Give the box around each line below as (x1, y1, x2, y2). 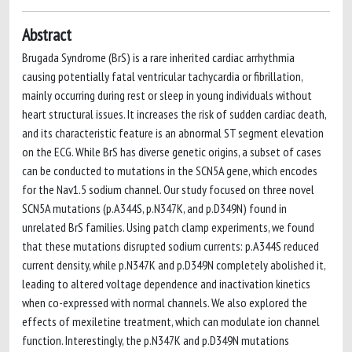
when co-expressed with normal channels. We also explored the (22, 295, 307, 310)
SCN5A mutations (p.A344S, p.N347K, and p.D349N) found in (22, 200, 287, 216)
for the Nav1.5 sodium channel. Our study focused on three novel (22, 181, 314, 197)
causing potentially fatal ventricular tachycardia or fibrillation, (22, 68, 302, 84)
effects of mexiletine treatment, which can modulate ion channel (22, 313, 320, 329)
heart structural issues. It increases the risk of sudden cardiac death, (22, 106, 326, 122)
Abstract (22, 24, 71, 46)
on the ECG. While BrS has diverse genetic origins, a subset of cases (22, 144, 321, 159)
